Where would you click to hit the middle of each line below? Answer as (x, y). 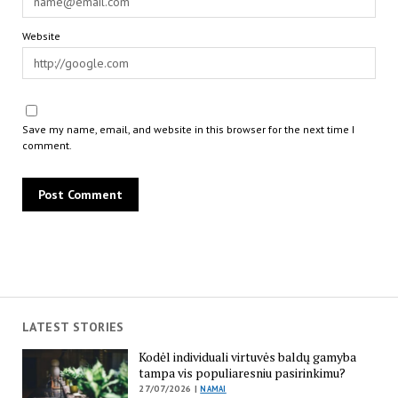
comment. (47, 146)
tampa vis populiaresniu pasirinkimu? (243, 372)
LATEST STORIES (73, 327)
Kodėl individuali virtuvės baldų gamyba (248, 356)
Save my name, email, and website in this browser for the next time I (188, 130)
